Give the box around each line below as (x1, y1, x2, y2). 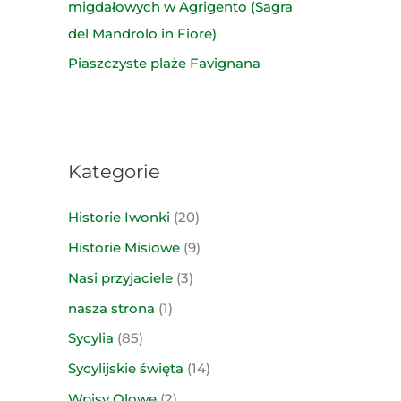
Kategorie (68, 160, 160, 183)
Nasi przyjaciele (68, 269, 173, 286)
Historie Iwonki (68, 209, 170, 226)
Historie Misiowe (68, 239, 180, 257)
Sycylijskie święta (68, 360, 183, 378)
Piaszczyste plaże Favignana (68, 55, 260, 73)
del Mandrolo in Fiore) (68, 24, 217, 42)
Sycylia (68, 329, 114, 347)
